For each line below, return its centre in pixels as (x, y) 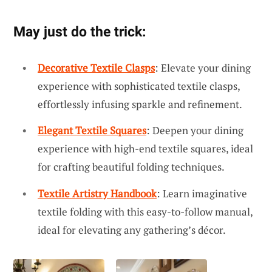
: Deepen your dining (195, 131)
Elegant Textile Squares (92, 131)
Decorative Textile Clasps (96, 67)
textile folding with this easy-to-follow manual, (145, 211)
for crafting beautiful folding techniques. (131, 167)
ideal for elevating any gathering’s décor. (132, 229)
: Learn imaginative (202, 193)
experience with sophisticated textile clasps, (139, 86)
